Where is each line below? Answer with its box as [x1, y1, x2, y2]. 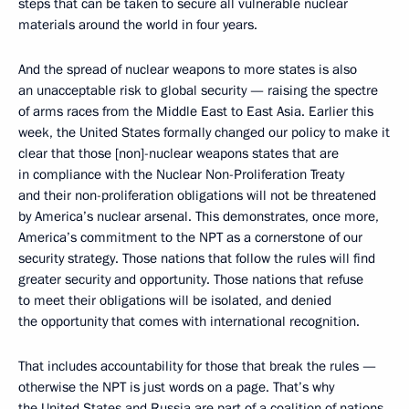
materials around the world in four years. [18, 16, 257, 35]
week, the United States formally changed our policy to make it [18, 123, 390, 142]
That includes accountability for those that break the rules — [18, 357, 376, 376]
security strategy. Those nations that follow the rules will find [18, 249, 375, 268]
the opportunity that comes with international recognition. [18, 312, 360, 331]
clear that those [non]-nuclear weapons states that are [18, 144, 339, 163]
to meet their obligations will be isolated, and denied [18, 291, 331, 310]
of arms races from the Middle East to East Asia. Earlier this [18, 102, 373, 121]
